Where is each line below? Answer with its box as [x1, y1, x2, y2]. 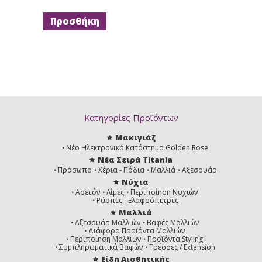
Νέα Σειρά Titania [98, 154, 173, 165]
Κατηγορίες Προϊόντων [84, 111, 178, 123]
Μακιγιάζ [115, 132, 156, 143]
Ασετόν [75, 187, 100, 197]
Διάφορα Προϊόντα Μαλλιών [88, 225, 185, 236]
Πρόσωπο [57, 164, 92, 175]
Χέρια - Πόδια [98, 164, 144, 175]
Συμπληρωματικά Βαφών [59, 242, 143, 252]
